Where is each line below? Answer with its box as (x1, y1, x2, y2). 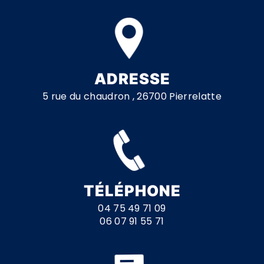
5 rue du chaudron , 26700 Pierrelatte (42, 89, 222, 103)
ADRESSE (94, 69, 170, 88)
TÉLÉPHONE (83, 181, 181, 200)
